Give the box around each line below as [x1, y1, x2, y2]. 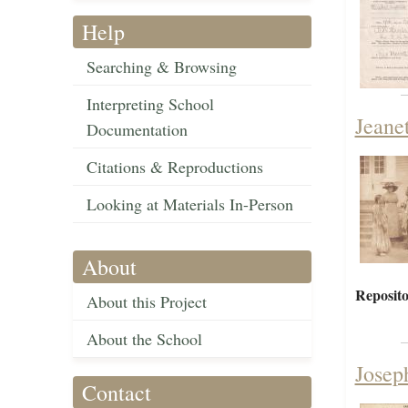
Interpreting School [87, 93, 214, 116]
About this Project [87, 291, 207, 313]
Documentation [87, 118, 188, 141]
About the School [87, 328, 202, 351]
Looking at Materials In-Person [87, 193, 293, 216]
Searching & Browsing [87, 56, 237, 78]
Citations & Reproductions [87, 156, 263, 178]
